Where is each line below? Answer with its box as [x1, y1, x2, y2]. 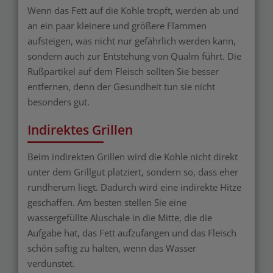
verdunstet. [27, 257, 77, 270]
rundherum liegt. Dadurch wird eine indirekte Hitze [27, 181, 241, 194]
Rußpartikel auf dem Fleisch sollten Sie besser [27, 65, 219, 78]
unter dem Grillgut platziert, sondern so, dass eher [27, 166, 238, 179]
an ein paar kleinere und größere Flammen [27, 19, 207, 32]
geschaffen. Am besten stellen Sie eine [27, 196, 186, 209]
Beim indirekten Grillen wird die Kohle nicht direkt [27, 151, 238, 163]
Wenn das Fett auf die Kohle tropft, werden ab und [27, 4, 239, 17]
